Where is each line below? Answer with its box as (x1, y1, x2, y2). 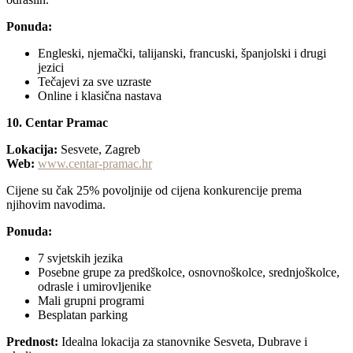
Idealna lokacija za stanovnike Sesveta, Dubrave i (58, 335, 307, 349)
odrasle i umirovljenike (38, 280, 151, 294)
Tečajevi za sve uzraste (38, 75, 151, 89)
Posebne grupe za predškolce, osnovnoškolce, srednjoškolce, (38, 266, 340, 280)
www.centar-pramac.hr (38, 157, 152, 171)
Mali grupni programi (38, 294, 144, 308)
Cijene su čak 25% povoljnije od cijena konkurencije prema (6, 184, 302, 198)
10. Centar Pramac (6, 116, 108, 130)
